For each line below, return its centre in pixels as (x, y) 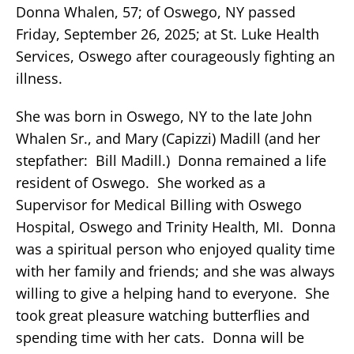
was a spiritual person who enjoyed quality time (175, 249)
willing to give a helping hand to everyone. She (173, 293)
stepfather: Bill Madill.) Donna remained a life (171, 160)
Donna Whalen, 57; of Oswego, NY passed (156, 11)
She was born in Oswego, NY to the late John (164, 116)
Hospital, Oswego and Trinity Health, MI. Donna (176, 226)
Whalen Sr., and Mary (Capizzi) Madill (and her (168, 138)
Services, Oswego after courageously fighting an (175, 56)
